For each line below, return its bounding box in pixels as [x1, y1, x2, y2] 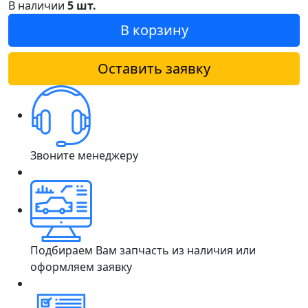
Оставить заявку [98, 58, 210, 78]
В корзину [120, 20, 188, 39]
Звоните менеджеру [30, 147, 138, 163]
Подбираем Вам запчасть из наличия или [30, 242, 256, 258]
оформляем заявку [30, 258, 132, 274]
